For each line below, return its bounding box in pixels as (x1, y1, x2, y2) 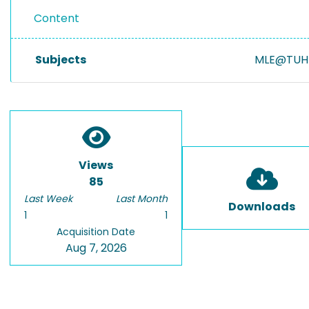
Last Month (116, 192, 168, 206)
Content (34, 10, 79, 26)
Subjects (35, 52, 86, 68)
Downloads (228, 199, 295, 215)
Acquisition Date (57, 225, 135, 239)
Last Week (24, 192, 72, 206)
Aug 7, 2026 (65, 240, 127, 256)
